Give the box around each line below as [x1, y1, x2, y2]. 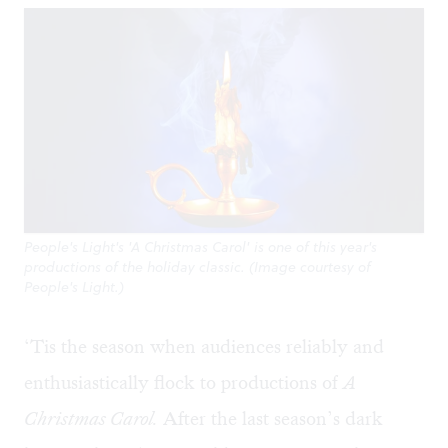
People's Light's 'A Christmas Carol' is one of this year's [24, 237, 377, 258]
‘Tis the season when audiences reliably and [24, 334, 384, 360]
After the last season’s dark [158, 406, 383, 432]
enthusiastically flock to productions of [24, 370, 343, 396]
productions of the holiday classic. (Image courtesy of [24, 257, 371, 278]
